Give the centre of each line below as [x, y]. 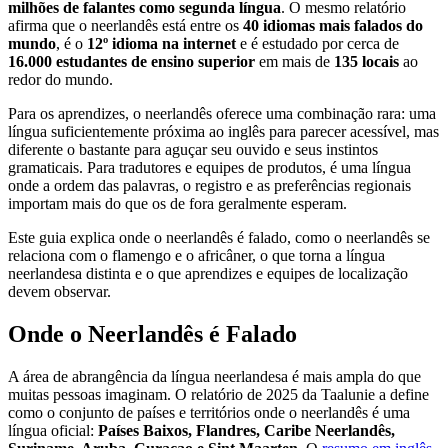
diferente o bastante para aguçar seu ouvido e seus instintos [193, 150]
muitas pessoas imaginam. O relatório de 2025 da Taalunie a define [218, 394]
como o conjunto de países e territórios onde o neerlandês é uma [209, 412]
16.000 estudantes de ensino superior [131, 62]
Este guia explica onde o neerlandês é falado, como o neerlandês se [219, 238]
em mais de [294, 62]
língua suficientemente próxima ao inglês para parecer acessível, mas [223, 132]
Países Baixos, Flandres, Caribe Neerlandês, [246, 430]
